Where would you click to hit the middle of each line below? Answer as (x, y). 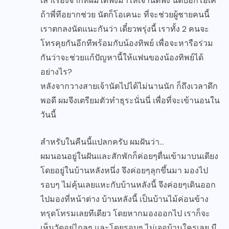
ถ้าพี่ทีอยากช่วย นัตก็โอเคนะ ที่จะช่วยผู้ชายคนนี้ (125, 15)
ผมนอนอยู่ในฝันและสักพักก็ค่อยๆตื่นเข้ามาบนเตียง (129, 156)
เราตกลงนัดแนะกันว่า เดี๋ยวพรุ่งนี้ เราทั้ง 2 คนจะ (125, 29)
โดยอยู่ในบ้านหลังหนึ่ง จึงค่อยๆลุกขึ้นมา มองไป (124, 171)
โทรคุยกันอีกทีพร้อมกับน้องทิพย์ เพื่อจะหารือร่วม (127, 43)
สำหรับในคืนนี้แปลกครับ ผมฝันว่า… (102, 142)
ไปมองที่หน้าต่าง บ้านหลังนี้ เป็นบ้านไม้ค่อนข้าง (124, 199)
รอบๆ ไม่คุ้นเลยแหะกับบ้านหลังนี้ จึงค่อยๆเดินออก (128, 185)
